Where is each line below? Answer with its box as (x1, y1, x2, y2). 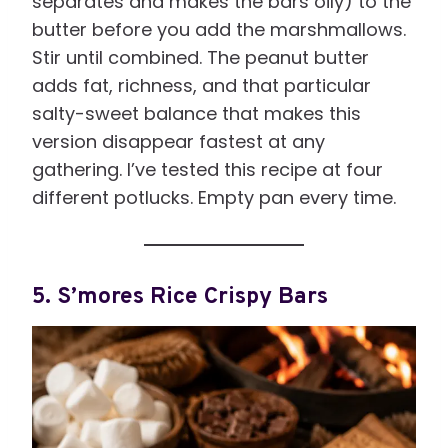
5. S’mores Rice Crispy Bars (32, 282, 328, 312)
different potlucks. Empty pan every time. (32, 185, 396, 211)
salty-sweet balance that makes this (32, 101, 361, 127)
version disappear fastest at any (32, 129, 325, 155)
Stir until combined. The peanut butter (32, 45, 369, 71)
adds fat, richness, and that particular (32, 73, 371, 99)
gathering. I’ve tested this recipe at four (32, 157, 383, 183)
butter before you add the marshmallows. (32, 17, 406, 43)
